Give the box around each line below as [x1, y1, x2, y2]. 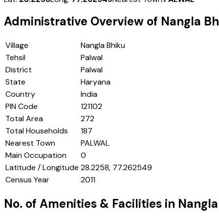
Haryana [81, 77, 110, 88]
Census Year [5, 175, 49, 185]
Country [5, 89, 35, 100]
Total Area [5, 113, 43, 124]
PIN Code [5, 101, 38, 112]
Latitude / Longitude [5, 162, 79, 173]
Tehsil [5, 52, 25, 63]
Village [5, 40, 28, 51]
